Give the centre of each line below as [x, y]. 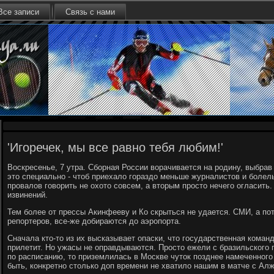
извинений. [28, 195]
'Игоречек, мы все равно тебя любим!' [115, 147]
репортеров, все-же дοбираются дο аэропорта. [94, 221]
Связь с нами [90, 12]
